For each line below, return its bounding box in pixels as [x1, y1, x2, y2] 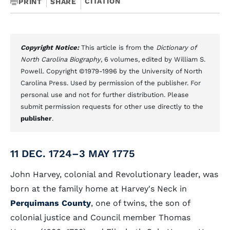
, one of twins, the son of [91, 198, 190, 208]
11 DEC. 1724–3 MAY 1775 [10, 147, 135, 160]
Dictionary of [156, 44, 196, 51]
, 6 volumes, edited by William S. [101, 55, 205, 63]
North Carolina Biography [21, 55, 101, 63]
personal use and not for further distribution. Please [21, 91, 189, 99]
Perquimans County [10, 198, 91, 208]
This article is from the [81, 44, 156, 51]
